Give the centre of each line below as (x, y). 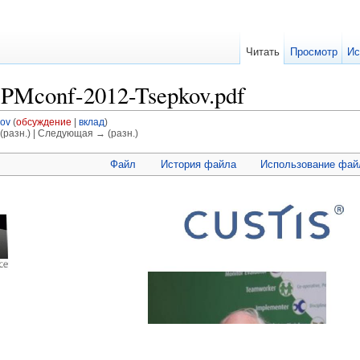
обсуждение (43, 122)
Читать (262, 52)
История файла (198, 164)
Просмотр (313, 52)
